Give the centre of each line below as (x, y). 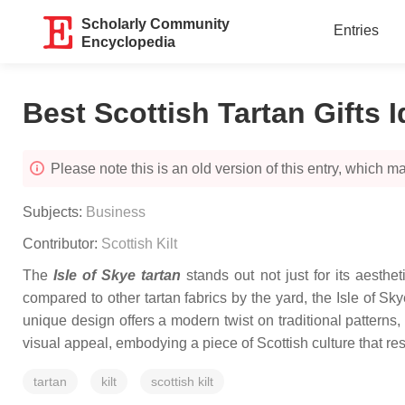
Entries (356, 30)
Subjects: (54, 212)
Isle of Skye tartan (118, 275)
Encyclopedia (129, 42)
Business (116, 212)
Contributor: (62, 244)
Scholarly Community (156, 24)
